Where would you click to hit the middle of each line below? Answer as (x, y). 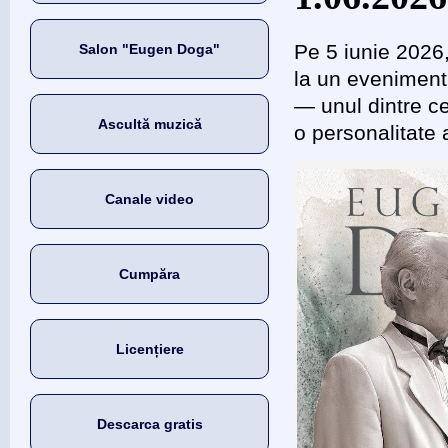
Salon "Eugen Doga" (150, 49)
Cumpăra (150, 274)
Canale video (150, 199)
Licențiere (149, 349)
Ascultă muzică (149, 124)
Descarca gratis (149, 424)
